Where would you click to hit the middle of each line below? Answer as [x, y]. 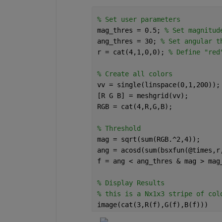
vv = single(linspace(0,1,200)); [158, 85]
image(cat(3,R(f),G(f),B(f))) [152, 205]
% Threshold [119, 129]
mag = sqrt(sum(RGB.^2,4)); [148, 139]
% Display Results [131, 183]
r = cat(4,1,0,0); [133, 52]
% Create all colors [135, 74]
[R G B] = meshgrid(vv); [142, 96]
